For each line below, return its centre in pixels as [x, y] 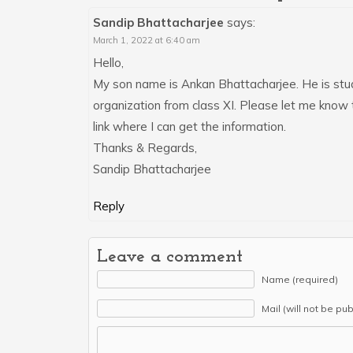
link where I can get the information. [190, 126]
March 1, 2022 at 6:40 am [147, 40]
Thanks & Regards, [145, 147]
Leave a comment [170, 256]
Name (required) [300, 279]
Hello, [108, 62]
